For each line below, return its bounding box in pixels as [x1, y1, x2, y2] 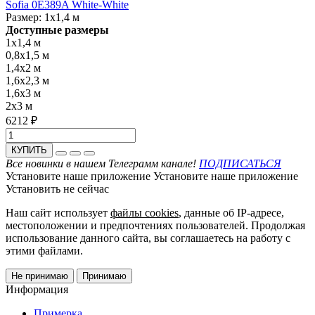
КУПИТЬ [11, 145, 47, 156]
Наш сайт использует [6, 207, 110, 219]
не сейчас [63, 183, 109, 195]
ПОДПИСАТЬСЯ [199, 157, 281, 170]
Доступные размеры [6, 24, 109, 37]
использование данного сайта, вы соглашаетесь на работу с [6, 232, 290, 245]
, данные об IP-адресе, [179, 207, 284, 219]
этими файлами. [6, 245, 83, 257]
